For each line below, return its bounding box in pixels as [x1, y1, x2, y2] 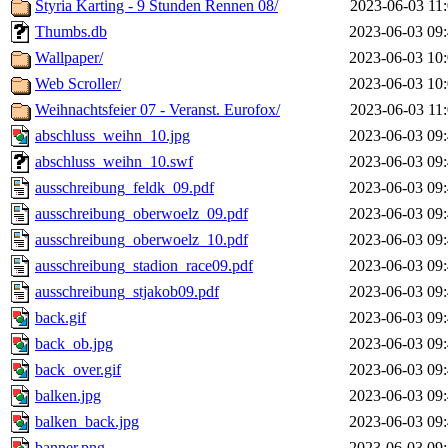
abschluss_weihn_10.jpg [35, 127, 190, 145]
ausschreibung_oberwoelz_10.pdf [35, 231, 248, 249]
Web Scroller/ [35, 75, 121, 93]
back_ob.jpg [35, 335, 113, 353]
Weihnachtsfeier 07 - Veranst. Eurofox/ [35, 101, 280, 119]
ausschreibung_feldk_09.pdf [35, 179, 214, 197]
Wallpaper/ [35, 49, 103, 67]
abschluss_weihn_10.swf [35, 153, 193, 171]
